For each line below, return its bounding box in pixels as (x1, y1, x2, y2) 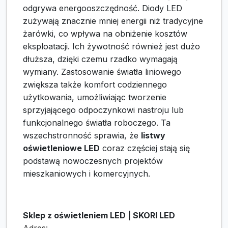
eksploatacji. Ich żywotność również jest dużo (23, 41, 200, 52)
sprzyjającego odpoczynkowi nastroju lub (23, 105, 184, 116)
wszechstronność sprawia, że (23, 130, 141, 141)
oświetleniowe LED (23, 143, 100, 154)
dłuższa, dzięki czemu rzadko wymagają (23, 54, 178, 65)
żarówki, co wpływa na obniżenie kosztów (23, 28, 187, 39)
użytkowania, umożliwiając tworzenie (23, 92, 166, 103)
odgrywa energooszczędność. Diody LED (23, 3, 182, 14)
